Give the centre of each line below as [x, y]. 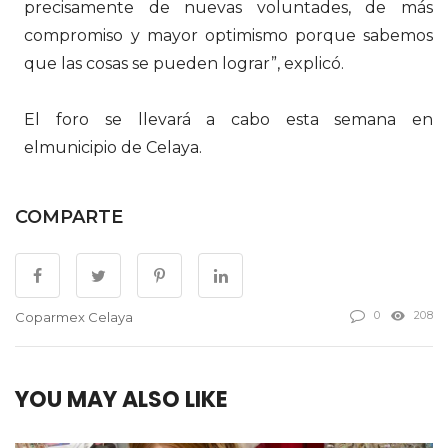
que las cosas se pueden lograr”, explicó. [184, 64]
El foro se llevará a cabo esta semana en [228, 119]
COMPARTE [69, 216]
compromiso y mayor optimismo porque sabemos [228, 36]
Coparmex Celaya [74, 317]
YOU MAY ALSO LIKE [121, 399]
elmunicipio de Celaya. [113, 147]
